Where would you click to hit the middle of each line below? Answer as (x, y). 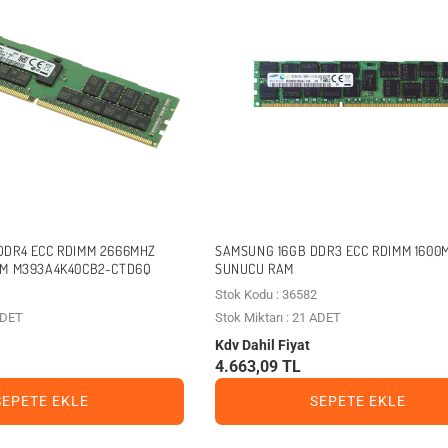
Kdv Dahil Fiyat (262, 344)
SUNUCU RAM (254, 268)
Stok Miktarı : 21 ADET (277, 317)
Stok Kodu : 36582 (265, 294)
